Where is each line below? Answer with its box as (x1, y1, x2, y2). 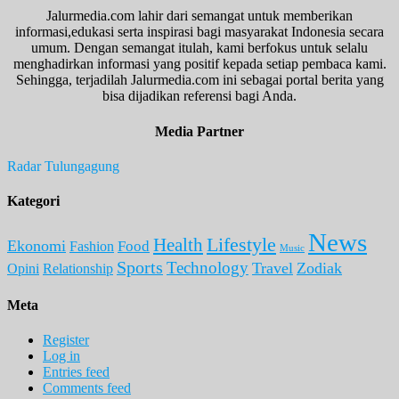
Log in (43, 347, 80, 363)
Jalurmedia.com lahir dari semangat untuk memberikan (46, 8, 353, 24)
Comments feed (43, 379, 131, 395)
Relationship (43, 261, 113, 277)
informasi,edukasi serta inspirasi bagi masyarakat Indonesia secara (15, 24, 384, 40)
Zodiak (297, 259, 342, 278)
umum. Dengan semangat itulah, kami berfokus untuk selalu (31, 40, 368, 56)
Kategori (7, 193, 60, 209)
